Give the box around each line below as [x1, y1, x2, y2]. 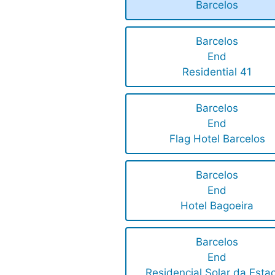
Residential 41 [182, 66, 252, 79]
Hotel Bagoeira [180, 199, 254, 212]
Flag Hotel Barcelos [169, 133, 265, 145]
